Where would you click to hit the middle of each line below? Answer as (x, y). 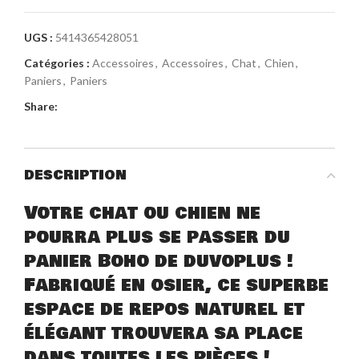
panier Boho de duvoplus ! (159, 261)
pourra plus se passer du (157, 237)
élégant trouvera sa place (163, 333)
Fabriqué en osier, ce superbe (176, 285)
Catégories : (57, 63)
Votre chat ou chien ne (142, 213)
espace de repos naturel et (164, 309)
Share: (41, 107)
